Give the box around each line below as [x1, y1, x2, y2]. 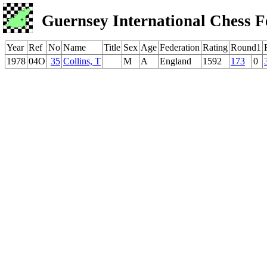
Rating [203, 42, 228, 52]
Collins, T [63, 56, 101, 66]
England [160, 56, 191, 66]
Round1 [231, 42, 261, 52]
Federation [160, 42, 200, 52]
